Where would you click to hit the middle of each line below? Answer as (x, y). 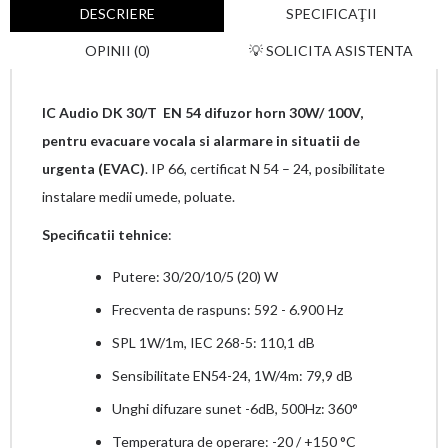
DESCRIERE (117, 13)
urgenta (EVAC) (93, 168)
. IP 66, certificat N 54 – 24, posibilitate (265, 168)
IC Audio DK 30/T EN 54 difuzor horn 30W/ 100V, (202, 112)
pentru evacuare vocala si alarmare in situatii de (201, 140)
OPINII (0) (117, 50)
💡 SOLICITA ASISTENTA (331, 50)
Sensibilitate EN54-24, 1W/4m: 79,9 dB (232, 375)
